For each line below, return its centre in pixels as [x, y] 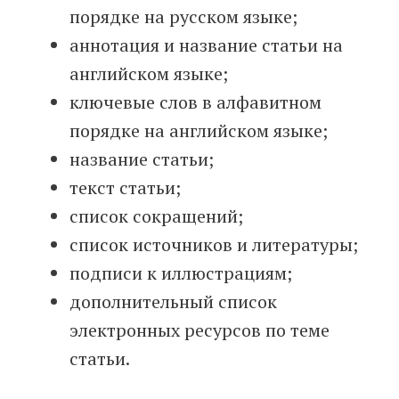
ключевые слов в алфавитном [195, 102]
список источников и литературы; [214, 245]
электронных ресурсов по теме [199, 330]
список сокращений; [156, 216]
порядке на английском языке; [199, 131]
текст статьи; [125, 188]
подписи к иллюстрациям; [181, 273]
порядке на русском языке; [183, 17]
